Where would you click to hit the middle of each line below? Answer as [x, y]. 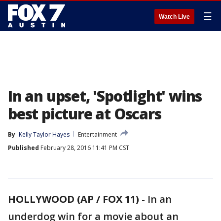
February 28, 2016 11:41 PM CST [84, 148]
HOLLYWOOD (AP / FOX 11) [74, 199]
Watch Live [174, 17]
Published [23, 148]
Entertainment [97, 134]
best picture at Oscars [85, 114]
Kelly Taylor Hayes [44, 134]
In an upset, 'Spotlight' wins [105, 96]
